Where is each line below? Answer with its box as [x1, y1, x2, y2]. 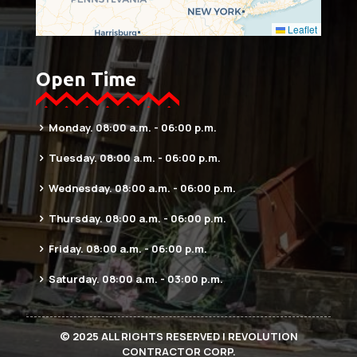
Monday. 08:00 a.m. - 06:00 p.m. [46, 120, 217, 135]
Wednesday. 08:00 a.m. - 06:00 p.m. [46, 180, 236, 195]
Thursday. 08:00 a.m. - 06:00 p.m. [46, 210, 226, 226]
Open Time [36, 68, 136, 90]
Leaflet [285, 22, 317, 36]
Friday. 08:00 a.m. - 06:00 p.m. [46, 241, 207, 256]
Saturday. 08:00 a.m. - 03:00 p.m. [46, 271, 223, 286]
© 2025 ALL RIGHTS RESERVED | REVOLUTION [59, 328, 298, 343]
